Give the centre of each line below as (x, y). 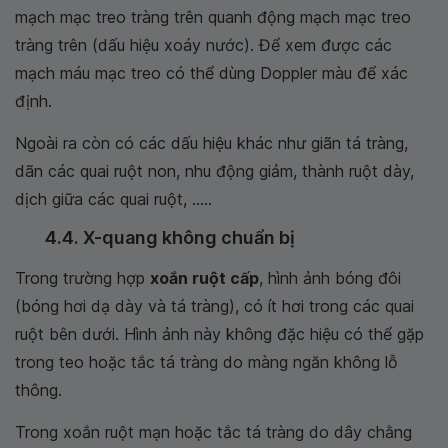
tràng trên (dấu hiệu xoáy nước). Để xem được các (203, 44)
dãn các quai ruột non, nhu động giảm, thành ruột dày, (214, 170)
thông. (38, 389)
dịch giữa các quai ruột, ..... (113, 198)
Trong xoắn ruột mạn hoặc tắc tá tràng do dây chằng (213, 431)
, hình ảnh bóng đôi (330, 277)
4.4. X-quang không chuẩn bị (170, 237)
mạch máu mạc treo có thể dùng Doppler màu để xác (211, 72)
